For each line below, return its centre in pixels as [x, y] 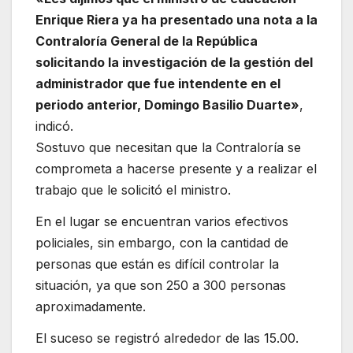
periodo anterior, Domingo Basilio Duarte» [167, 105]
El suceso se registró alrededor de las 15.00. [167, 338]
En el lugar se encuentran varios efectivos [162, 221]
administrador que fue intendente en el [158, 84]
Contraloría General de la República [147, 41]
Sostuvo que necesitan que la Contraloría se [168, 148]
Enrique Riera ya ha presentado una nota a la [176, 20]
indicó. [54, 126]
